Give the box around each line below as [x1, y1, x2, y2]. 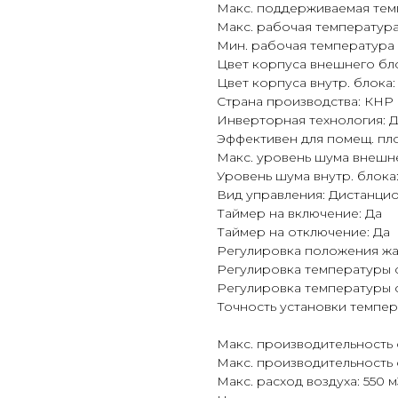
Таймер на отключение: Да [217, 224, 390, 241]
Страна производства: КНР [217, 93, 394, 110]
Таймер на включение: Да [217, 205, 382, 222]
